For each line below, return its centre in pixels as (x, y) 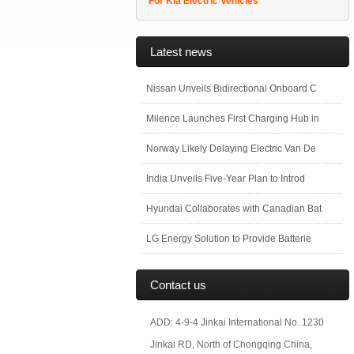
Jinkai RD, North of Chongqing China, (231, 345)
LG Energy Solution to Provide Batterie (229, 239)
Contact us (178, 285)
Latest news (181, 52)
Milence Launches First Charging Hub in (233, 119)
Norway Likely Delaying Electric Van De (231, 149)
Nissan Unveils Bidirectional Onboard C (232, 88)
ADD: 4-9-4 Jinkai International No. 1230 (237, 322)
